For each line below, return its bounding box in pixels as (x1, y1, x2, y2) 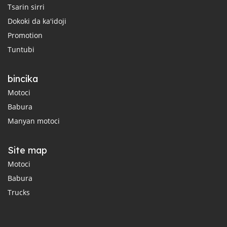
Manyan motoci (8, 116, 60, 126)
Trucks (8, 187, 30, 198)
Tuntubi (8, 45, 34, 55)
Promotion (8, 30, 43, 41)
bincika (8, 73, 38, 85)
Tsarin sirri (8, 2, 45, 12)
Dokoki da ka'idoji (8, 16, 66, 26)
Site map (8, 144, 47, 157)
